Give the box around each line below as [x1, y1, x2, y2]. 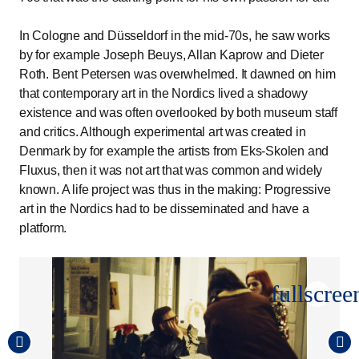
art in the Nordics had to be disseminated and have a [19, 202, 309, 216]
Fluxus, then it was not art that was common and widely [19, 163, 323, 178]
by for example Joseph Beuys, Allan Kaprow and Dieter [19, 48, 324, 63]
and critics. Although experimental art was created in [19, 125, 306, 139]
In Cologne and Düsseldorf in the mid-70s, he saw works [19, 29, 331, 43]
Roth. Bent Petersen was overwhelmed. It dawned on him [19, 67, 336, 82]
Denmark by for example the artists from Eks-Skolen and [19, 144, 329, 159]
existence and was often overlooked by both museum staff [19, 106, 337, 120]
